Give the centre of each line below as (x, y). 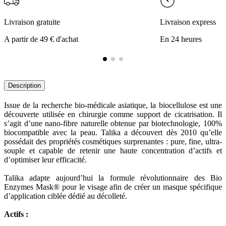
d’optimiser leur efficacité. (45, 160)
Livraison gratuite (32, 22)
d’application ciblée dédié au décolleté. (66, 196)
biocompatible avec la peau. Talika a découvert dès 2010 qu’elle (113, 133)
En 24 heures (181, 39)
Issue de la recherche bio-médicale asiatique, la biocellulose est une (113, 105)
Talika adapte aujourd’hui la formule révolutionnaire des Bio (113, 178)
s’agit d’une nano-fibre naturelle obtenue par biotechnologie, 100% (113, 124)
